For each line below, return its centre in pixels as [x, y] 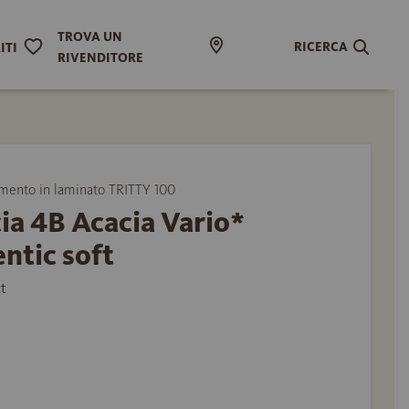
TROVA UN [90, 37]
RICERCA [321, 47]
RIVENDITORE [101, 58]
